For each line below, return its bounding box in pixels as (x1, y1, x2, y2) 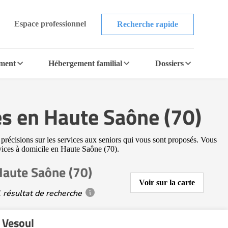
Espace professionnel (14, 19, 86, 28)
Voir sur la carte (139, 178, 195, 187)
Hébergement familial (48, 59, 123, 68)
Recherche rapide (117, 19, 178, 28)
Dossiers (155, 59, 184, 68)
